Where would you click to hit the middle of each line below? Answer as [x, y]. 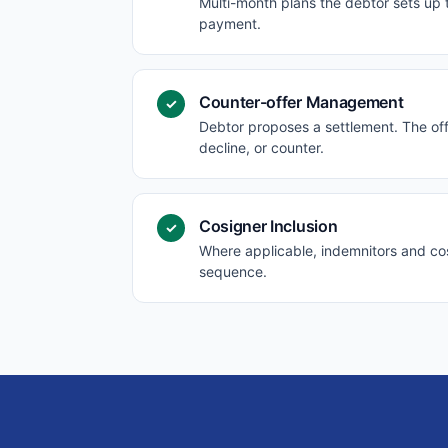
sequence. [233, 271]
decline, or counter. [261, 147]
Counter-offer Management [301, 102]
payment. [230, 23]
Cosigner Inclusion [268, 226]
